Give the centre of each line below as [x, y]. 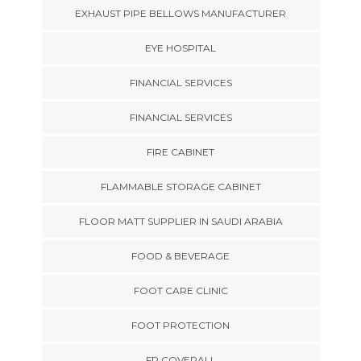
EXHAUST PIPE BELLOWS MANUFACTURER [180, 13]
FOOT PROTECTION [180, 325]
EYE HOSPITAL [180, 48]
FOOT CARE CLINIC [180, 290]
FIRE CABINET [180, 151]
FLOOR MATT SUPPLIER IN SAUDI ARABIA [180, 221]
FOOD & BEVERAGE [180, 255]
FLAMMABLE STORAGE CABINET [180, 186]
